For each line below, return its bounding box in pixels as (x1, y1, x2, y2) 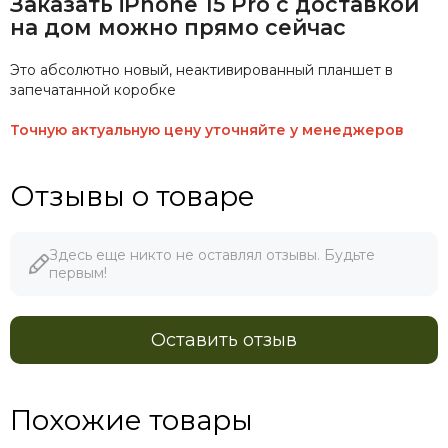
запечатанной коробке (10, 80, 176, 99)
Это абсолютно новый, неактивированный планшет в (10, 60, 393, 79)
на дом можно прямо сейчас (10, 13, 346, 40)
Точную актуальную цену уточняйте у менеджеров (10, 120, 404, 139)
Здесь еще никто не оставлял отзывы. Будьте (49, 245, 375, 264)
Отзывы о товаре (10, 178, 255, 213)
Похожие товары (10, 402, 253, 437)
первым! (49, 263, 107, 282)
